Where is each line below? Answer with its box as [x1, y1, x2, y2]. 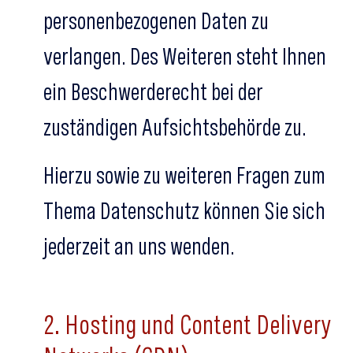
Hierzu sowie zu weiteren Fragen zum [43, 161, 325, 189]
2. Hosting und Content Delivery [43, 308, 331, 340]
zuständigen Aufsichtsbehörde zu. [43, 113, 307, 141]
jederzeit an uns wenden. [43, 232, 235, 260]
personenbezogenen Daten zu [43, 6, 269, 35]
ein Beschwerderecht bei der [43, 77, 263, 106]
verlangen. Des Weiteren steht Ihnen [43, 42, 326, 70]
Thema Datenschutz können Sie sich [43, 196, 325, 225]
